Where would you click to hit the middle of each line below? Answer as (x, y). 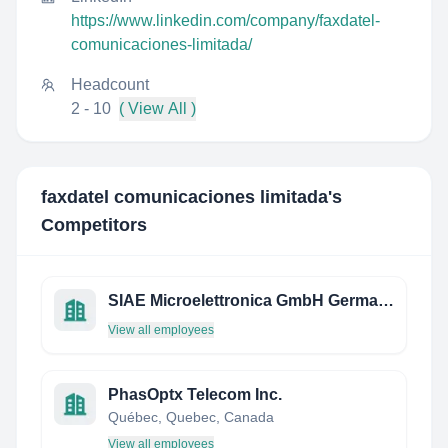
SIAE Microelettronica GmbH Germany (386, 300)
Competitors (94, 225)
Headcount (110, 84)
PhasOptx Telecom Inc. (195, 394)
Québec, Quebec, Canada (191, 417)
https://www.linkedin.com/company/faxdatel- (225, 20)
